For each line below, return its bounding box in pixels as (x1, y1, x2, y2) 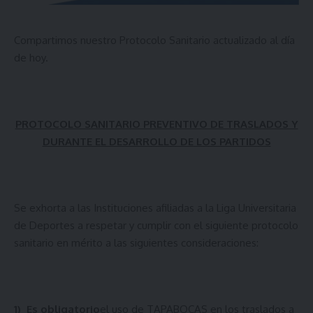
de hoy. (14, 50, 48, 64)
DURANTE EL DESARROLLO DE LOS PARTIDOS (42, 134, 271, 148)
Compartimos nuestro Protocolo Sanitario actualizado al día (14, 33, 295, 47)
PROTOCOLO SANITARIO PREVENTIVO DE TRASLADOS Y (15, 117, 298, 131)
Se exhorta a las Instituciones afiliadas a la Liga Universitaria (14, 201, 296, 214)
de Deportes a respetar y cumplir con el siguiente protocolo (14, 218, 298, 232)
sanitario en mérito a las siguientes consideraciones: (14, 235, 259, 249)
